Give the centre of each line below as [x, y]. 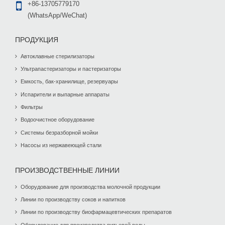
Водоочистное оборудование [58, 120]
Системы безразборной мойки [60, 132]
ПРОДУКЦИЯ [37, 40]
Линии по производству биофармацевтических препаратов [96, 212]
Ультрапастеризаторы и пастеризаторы [71, 69]
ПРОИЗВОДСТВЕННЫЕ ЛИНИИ [67, 171]
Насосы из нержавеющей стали [61, 145]
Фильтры [32, 107]
